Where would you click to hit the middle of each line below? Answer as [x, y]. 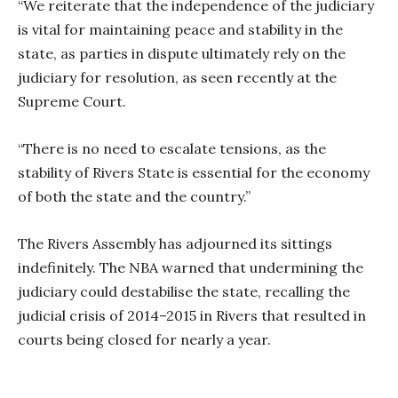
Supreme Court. [72, 102]
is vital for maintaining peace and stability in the [180, 30]
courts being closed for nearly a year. [144, 340]
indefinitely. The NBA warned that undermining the [191, 268]
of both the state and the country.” [134, 197]
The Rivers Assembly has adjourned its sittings [175, 244]
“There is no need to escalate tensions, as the [172, 149]
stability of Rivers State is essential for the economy [194, 173]
